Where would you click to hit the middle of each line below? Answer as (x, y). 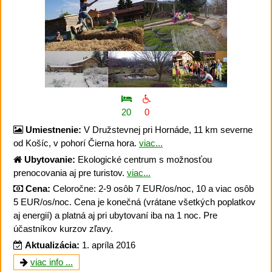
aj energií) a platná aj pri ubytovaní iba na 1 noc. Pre (115, 216)
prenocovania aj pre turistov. (70, 172)
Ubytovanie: (50, 159)
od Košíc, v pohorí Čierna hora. (76, 143)
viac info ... (52, 262)
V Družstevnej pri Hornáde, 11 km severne (167, 130)
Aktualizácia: (52, 245)
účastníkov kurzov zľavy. (63, 229)
